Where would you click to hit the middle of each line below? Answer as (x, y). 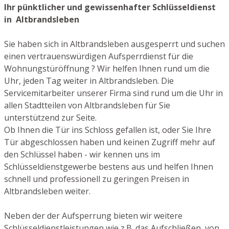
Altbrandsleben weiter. (47, 191)
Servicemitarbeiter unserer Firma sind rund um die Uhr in (113, 93)
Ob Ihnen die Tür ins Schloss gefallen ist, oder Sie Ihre (108, 130)
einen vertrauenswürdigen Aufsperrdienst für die (99, 56)
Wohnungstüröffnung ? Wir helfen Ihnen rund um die (107, 68)
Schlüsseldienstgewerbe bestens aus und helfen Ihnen (109, 166)
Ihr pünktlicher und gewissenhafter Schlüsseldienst (110, 7)
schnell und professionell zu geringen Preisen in (97, 179)
